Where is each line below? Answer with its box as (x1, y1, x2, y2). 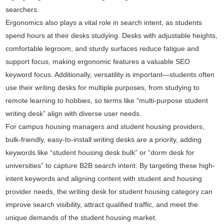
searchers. (5, 5, 39, 13)
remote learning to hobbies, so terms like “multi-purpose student (5, 96, 208, 104)
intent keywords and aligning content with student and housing (5, 174, 202, 182)
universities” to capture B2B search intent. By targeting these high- (5, 161, 215, 169)
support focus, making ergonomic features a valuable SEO (5, 57, 190, 65)
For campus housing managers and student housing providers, (5, 122, 205, 130)
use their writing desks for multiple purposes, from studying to (5, 83, 200, 91)
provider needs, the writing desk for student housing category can (5, 187, 213, 195)
